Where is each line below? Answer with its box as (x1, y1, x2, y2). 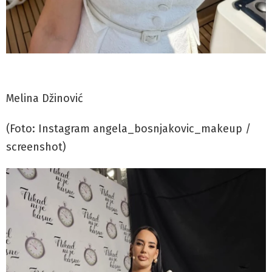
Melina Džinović (6, 92, 83, 106)
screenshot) (6, 140, 66, 154)
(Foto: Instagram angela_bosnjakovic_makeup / (6, 122, 251, 136)
